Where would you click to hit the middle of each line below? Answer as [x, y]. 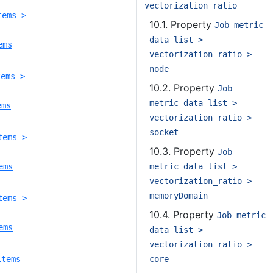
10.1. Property [182, 24]
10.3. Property [183, 151]
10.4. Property [183, 214]
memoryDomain [179, 196]
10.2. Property [183, 88]
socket [164, 132]
